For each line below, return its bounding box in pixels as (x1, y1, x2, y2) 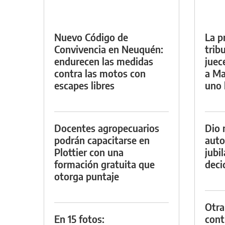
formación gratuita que (54, 157, 155, 170)
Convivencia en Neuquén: (54, 42, 163, 55)
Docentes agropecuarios (54, 121, 159, 134)
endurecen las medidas (54, 54, 153, 67)
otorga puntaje (54, 169, 119, 182)
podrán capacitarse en (54, 133, 150, 146)
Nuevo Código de (54, 30, 128, 43)
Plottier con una (54, 145, 124, 158)
